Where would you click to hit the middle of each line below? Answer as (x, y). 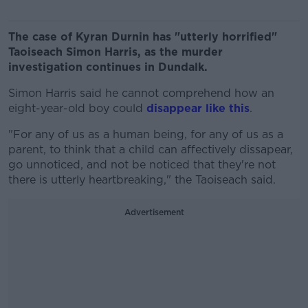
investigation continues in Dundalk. (110, 67)
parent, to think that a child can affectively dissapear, (151, 150)
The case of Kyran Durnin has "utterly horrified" (143, 37)
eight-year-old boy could (76, 108)
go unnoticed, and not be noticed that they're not (142, 165)
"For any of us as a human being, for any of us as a (146, 134)
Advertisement (154, 212)
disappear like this (198, 108)
